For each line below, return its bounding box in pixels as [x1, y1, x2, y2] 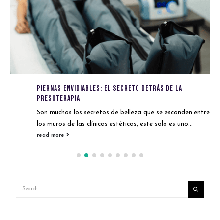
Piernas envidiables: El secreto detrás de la [37, 83, 182, 93]
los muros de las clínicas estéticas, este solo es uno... [37, 120, 192, 127]
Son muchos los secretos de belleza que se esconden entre [37, 109, 210, 116]
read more [37, 132, 66, 138]
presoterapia [37, 93, 80, 103]
